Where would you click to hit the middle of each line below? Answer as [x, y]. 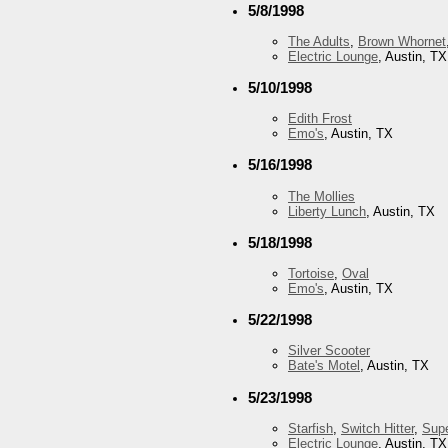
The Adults [319, 41]
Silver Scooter [329, 351]
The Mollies [321, 196]
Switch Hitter [377, 428]
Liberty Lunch [327, 211]
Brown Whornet [402, 41]
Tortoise [311, 274]
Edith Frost [320, 119]
